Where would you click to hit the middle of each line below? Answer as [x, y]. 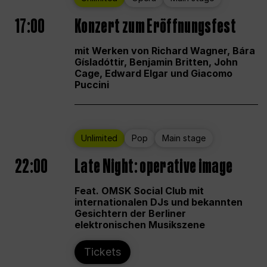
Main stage [184, 138]
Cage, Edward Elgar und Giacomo [153, 73]
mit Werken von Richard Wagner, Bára [165, 50]
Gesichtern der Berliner [130, 213]
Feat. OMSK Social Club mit [139, 190]
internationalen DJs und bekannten [159, 202]
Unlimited [99, 138]
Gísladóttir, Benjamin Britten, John [156, 62]
